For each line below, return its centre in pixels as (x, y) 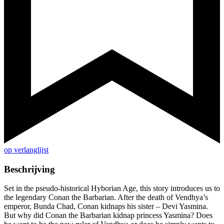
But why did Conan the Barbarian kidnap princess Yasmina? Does (108, 215)
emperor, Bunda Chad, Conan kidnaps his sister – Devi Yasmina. (106, 206)
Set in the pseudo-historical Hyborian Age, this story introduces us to (112, 188)
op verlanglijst (26, 150)
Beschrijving (29, 169)
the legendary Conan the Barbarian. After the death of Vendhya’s (106, 197)
